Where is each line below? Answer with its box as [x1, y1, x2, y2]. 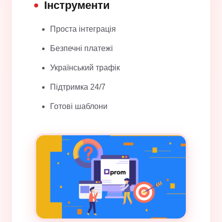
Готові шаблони [50, 102, 108, 111]
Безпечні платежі [50, 44, 113, 53]
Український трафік [50, 63, 120, 72]
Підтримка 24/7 [50, 83, 106, 92]
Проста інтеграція [50, 25, 116, 34]
